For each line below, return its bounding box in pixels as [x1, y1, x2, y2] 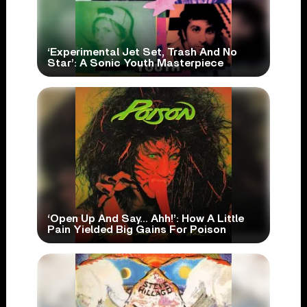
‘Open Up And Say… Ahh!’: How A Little [47, 213, 244, 224]
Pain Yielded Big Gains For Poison [47, 224, 226, 235]
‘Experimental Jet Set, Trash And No [47, 47, 237, 58]
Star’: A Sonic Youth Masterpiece [47, 58, 223, 69]
